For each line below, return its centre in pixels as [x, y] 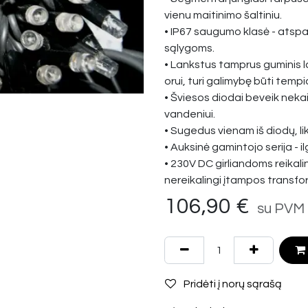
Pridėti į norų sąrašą [233, 284]
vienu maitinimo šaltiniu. [223, 15]
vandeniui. [190, 114]
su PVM [279, 209]
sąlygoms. [189, 48]
